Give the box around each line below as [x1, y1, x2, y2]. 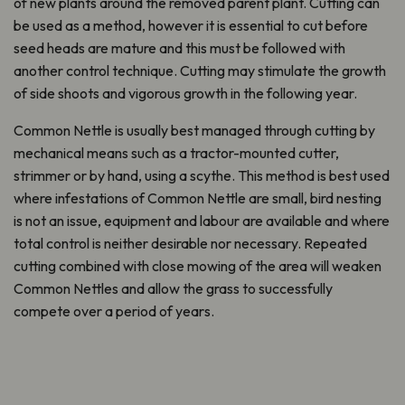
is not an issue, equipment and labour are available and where [14, 212, 390, 231]
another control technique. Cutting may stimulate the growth [14, 61, 386, 80]
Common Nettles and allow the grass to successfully [14, 279, 333, 298]
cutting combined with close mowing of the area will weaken [14, 257, 381, 276]
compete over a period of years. [14, 302, 214, 321]
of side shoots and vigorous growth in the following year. [14, 84, 357, 103]
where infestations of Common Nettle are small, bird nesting [14, 189, 381, 208]
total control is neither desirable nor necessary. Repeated [14, 234, 367, 253]
